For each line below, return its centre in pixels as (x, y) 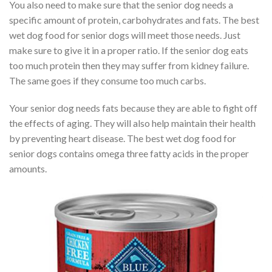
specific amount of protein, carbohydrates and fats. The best (134, 19)
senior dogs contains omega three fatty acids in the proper (129, 154)
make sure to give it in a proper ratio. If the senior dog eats (129, 50)
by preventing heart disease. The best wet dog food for (123, 138)
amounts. (28, 169)
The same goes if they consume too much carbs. (107, 80)
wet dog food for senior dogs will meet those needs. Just (125, 35)
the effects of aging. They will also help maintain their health (132, 123)
